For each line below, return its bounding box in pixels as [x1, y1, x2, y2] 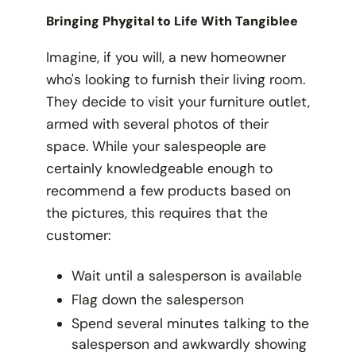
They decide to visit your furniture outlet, [45, 93, 310, 111]
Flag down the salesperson [71, 291, 244, 309]
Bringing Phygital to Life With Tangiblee [45, 13, 298, 30]
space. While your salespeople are [45, 137, 266, 156]
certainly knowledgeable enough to [45, 160, 273, 178]
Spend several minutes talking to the [71, 315, 309, 333]
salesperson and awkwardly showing [71, 335, 307, 354]
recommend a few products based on [45, 182, 291, 200]
